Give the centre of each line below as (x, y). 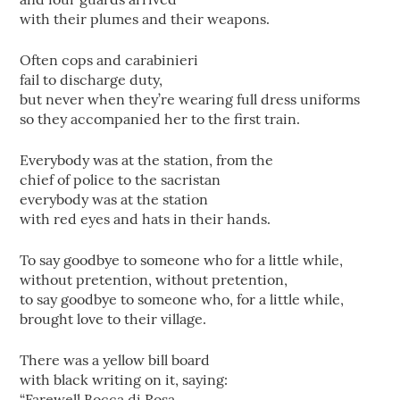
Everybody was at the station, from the (147, 160)
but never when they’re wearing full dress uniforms (190, 99)
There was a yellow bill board (115, 360)
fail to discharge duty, (92, 79)
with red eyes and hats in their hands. (146, 219)
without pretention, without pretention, (154, 279)
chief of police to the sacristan (121, 179)
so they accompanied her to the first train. (160, 119)
